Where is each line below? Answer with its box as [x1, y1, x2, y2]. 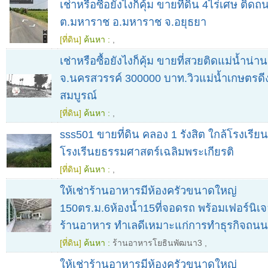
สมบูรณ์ [60, 89, 97, 102]
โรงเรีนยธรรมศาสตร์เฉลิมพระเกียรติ [60, 145, 234, 159]
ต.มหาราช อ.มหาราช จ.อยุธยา [60, 16, 206, 29]
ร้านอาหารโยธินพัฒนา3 [112, 238, 202, 248]
